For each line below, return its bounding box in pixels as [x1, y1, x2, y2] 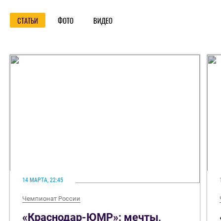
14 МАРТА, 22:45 [22, 177, 63, 184]
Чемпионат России [22, 195, 80, 202]
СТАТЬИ [17, 15, 38, 26]
